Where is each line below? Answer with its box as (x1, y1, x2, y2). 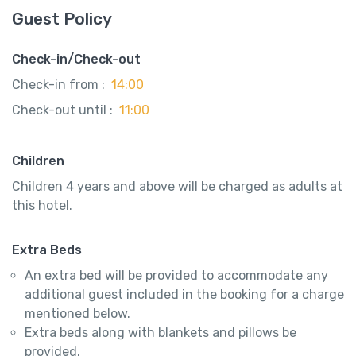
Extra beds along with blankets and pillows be (25, 324, 296, 340)
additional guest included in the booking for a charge (25, 286, 344, 302)
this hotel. (12, 197, 72, 213)
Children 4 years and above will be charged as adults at (12, 178, 342, 194)
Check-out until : (12, 102, 113, 118)
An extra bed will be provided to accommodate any (25, 267, 328, 283)
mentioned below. (25, 305, 130, 321)
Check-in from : (12, 76, 105, 92)
